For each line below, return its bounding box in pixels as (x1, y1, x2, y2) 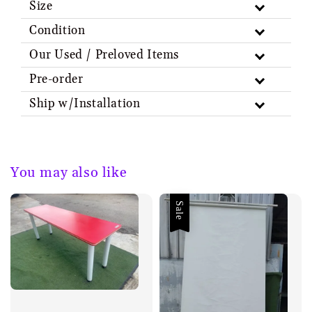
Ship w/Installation (29, 95, 141, 111)
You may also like (10, 164, 127, 182)
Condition (29, 22, 86, 38)
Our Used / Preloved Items (29, 47, 179, 63)
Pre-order (29, 71, 84, 87)
